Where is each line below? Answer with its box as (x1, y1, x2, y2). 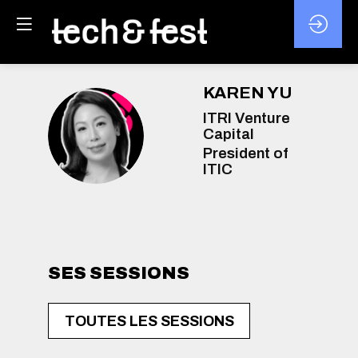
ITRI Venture (203, 110, 290, 127)
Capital (203, 126, 254, 143)
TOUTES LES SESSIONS (64, 312, 234, 329)
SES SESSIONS (48, 264, 189, 284)
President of (203, 145, 288, 161)
